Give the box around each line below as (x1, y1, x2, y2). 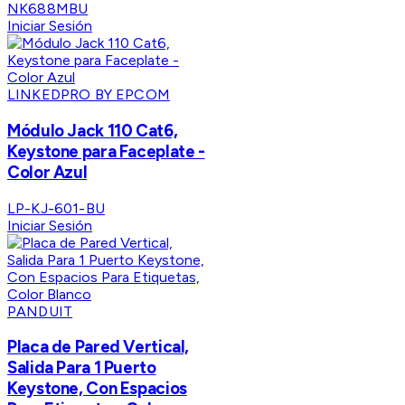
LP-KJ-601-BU (7, 199, 105, 217)
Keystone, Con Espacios (7, 378, 187, 400)
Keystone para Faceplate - (7, 140, 205, 162)
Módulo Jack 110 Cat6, (7, 119, 178, 141)
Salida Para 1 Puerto (7, 357, 156, 379)
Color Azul (7, 161, 88, 183)
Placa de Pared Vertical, (7, 336, 190, 358)
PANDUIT (7, 302, 73, 320)
